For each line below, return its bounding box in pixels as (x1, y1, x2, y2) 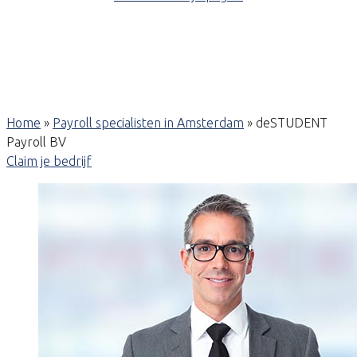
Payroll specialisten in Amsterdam (53, 116, 244, 130)
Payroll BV (6, 135, 66, 149)
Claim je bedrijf (6, 154, 92, 168)
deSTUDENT (256, 116, 328, 130)
